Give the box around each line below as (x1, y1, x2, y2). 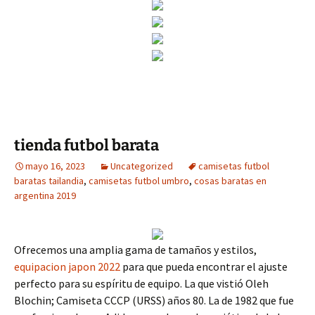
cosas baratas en (194, 174, 266, 187)
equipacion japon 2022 (14, 259, 120, 274)
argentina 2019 (14, 189, 76, 202)
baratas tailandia (14, 174, 84, 187)
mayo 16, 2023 (25, 160, 85, 172)
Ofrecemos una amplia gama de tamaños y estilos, (14, 243, 257, 257)
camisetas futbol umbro (89, 174, 189, 187)
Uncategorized (110, 160, 173, 172)
